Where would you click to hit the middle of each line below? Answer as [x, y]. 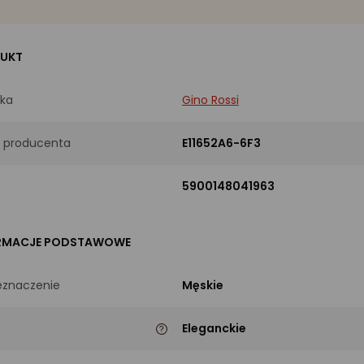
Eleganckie [214, 328]
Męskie [203, 285]
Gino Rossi [210, 100]
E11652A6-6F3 [221, 143]
